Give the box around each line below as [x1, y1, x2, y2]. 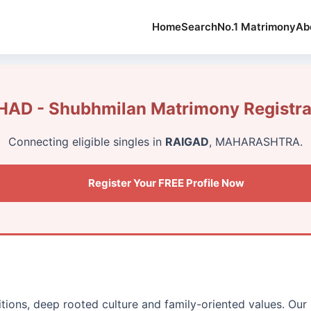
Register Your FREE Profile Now [87, 176, 244, 190]
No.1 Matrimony [217, 20, 296, 33]
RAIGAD [165, 134, 209, 149]
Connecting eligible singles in [8, 134, 165, 149]
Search [181, 20, 217, 33]
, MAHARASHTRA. [209, 134, 303, 149]
